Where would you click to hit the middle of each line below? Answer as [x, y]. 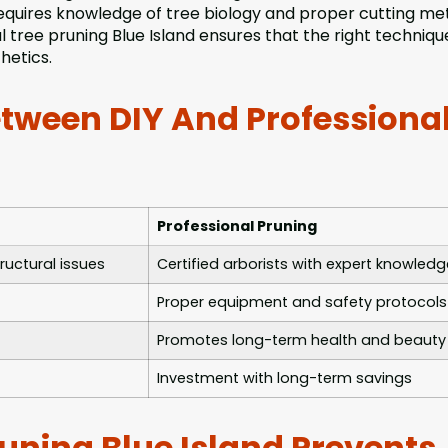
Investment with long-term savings [284, 378]
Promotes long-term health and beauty [301, 340]
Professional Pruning [237, 226]
